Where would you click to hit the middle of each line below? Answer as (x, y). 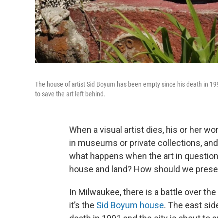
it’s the (83, 205)
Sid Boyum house (130, 205)
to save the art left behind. (70, 94)
